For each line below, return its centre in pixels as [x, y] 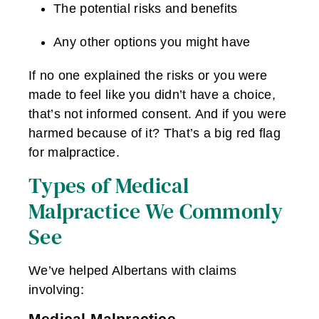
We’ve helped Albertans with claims [133, 270]
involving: [56, 289]
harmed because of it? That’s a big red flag [155, 134]
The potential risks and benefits [146, 9]
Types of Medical [109, 185]
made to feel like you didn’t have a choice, [152, 95]
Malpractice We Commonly [156, 211]
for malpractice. [74, 153]
